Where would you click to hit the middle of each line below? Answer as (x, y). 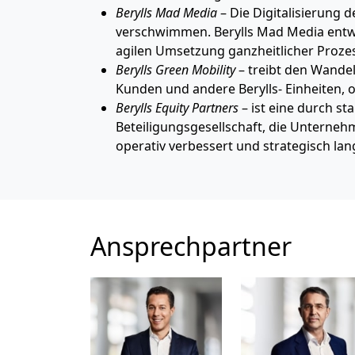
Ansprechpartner (191, 246)
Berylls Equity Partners (177, 107)
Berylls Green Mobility (177, 69)
